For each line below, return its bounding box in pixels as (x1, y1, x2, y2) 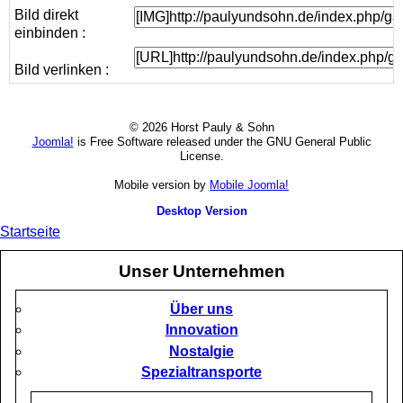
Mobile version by (114, 178, 210, 193)
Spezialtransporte (141, 363, 262, 380)
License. (179, 149, 224, 164)
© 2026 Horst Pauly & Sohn (129, 121, 274, 135)
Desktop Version (156, 204, 247, 219)
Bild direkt (13, 7, 78, 23)
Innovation (165, 322, 238, 338)
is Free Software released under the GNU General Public (73, 135, 372, 149)
